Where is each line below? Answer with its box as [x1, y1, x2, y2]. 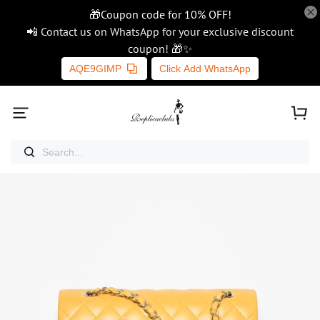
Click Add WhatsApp [159, 63, 251, 74]
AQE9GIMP [69, 63, 121, 74]
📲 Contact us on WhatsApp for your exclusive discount [26, 24, 294, 39]
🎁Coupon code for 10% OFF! [89, 7, 231, 21]
